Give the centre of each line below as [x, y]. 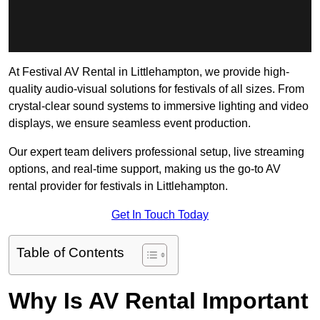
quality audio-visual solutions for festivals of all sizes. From [156, 89]
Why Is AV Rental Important [159, 301]
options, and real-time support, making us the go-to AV [145, 169]
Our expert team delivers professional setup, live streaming [156, 152]
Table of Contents [70, 253]
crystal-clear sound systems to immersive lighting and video [159, 106]
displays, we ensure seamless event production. [130, 124]
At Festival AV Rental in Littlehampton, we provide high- [149, 72]
